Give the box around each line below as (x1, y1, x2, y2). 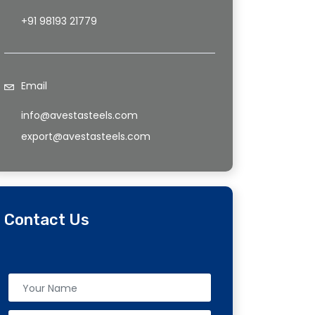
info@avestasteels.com (21, 108, 138, 123)
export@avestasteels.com (21, 129, 150, 144)
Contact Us (4, 210, 89, 230)
